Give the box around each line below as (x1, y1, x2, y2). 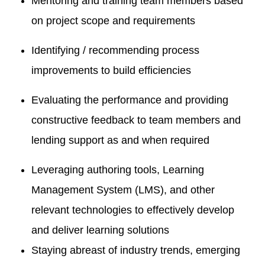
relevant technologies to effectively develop (31, 204, 234, 216)
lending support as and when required (31, 134, 209, 146)
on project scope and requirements (31, 15, 195, 27)
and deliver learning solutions (31, 224, 169, 236)
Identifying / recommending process (31, 44, 199, 56)
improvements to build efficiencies (31, 64, 191, 76)
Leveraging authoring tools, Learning (31, 164, 204, 176)
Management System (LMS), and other (31, 184, 215, 196)
